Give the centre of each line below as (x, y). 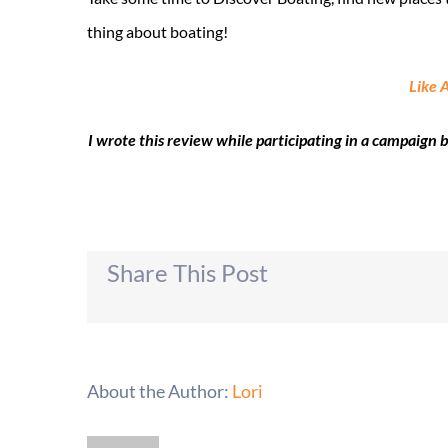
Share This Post (187, 272)
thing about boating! (157, 31)
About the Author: (159, 391)
